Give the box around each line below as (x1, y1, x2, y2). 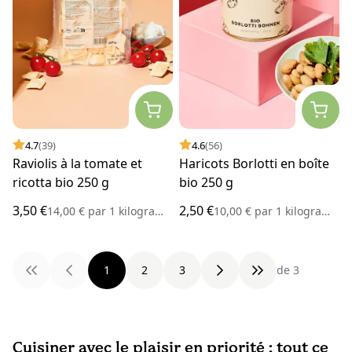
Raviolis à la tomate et (13, 154, 142, 172)
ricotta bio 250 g (13, 173, 109, 191)
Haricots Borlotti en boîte (179, 154, 329, 172)
